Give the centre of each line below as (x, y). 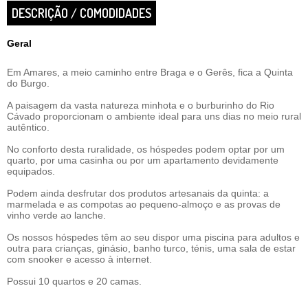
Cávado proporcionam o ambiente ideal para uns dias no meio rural (154, 116)
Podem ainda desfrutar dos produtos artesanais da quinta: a (138, 193)
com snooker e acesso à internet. (79, 259)
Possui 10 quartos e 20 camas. (74, 281)
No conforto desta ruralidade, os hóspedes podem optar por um (146, 149)
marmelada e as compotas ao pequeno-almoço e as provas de (144, 204)
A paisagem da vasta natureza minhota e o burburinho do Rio (141, 105)
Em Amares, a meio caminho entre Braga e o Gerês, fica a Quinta (150, 72)
